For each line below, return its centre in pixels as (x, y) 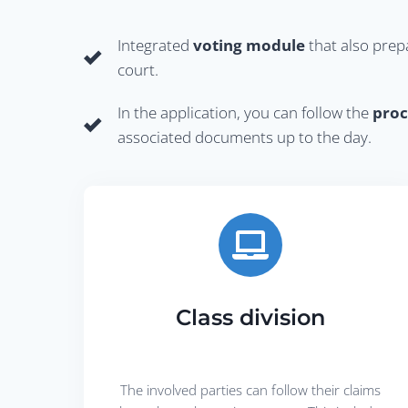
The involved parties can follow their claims (250, 389)
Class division (250, 317)
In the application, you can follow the (245, 112)
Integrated (155, 45)
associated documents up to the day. (245, 137)
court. (138, 69)
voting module (249, 45)
